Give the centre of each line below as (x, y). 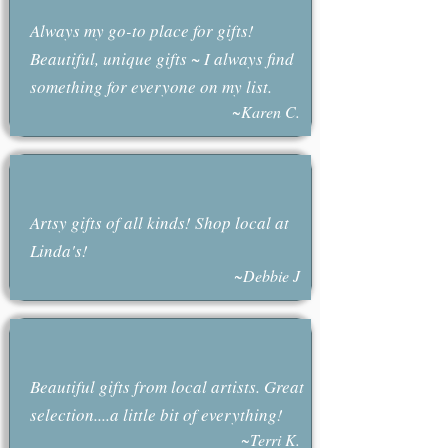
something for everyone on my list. (150, 86)
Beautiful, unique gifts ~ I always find (161, 58)
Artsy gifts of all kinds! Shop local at (159, 222)
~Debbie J (266, 275)
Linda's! (58, 250)
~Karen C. (265, 111)
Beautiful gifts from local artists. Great (166, 386)
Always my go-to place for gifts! (141, 30)
